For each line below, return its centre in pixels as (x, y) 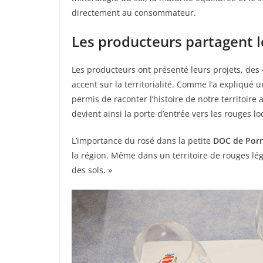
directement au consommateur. (134, 12)
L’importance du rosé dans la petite (142, 140)
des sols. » (92, 170)
